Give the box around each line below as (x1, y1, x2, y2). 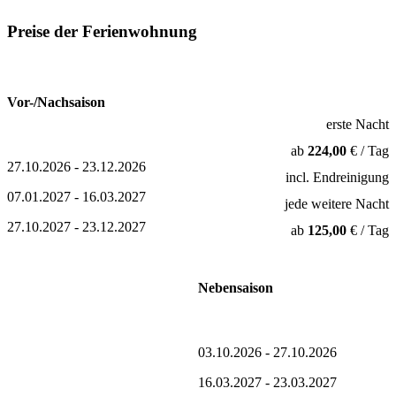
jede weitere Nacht (284, 195, 389, 211)
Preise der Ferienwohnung (7, 21, 197, 41)
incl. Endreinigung (285, 169, 389, 185)
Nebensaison (197, 279, 273, 295)
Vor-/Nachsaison (7, 94, 105, 110)
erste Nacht (325, 116, 389, 132)
